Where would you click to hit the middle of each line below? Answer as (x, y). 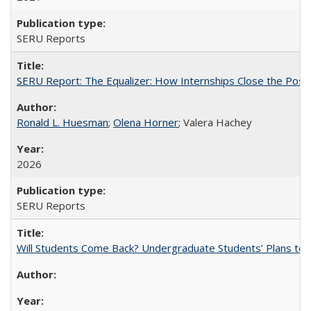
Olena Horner (146, 122)
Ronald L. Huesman (62, 122)
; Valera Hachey (215, 122)
